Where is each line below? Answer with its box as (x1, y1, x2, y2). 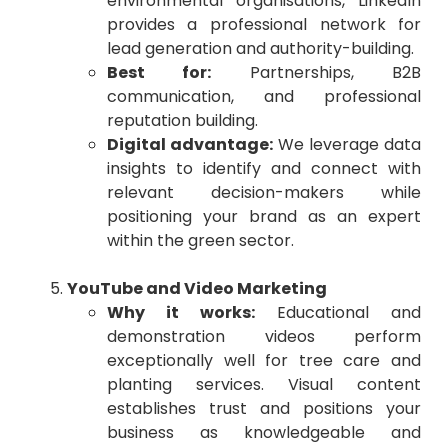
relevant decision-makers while (106, 181, 422, 205)
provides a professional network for (106, 13, 422, 37)
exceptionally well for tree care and (106, 349, 422, 373)
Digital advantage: (106, 133, 273, 157)
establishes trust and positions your (106, 397, 422, 421)
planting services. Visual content (106, 373, 422, 397)
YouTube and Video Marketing (66, 277, 327, 301)
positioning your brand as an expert (106, 205, 422, 229)
